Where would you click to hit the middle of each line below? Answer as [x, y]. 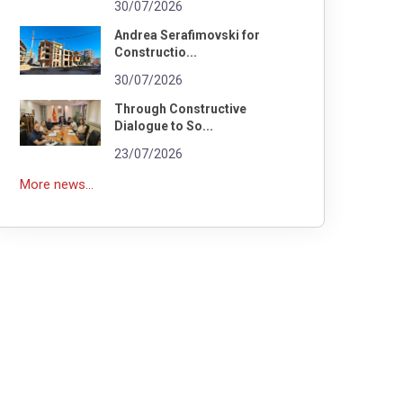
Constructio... [156, 52]
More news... [57, 184]
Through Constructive [180, 108]
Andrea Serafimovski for [187, 35]
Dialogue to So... [164, 125]
